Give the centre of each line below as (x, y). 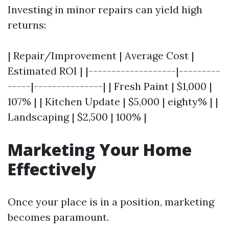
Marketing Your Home (100, 150)
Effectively (52, 169)
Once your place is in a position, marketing (111, 202)
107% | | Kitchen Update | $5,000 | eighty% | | (113, 101)
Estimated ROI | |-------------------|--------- (114, 71)
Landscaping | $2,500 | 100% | (77, 117)
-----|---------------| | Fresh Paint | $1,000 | (110, 86)
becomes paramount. (58, 217)
